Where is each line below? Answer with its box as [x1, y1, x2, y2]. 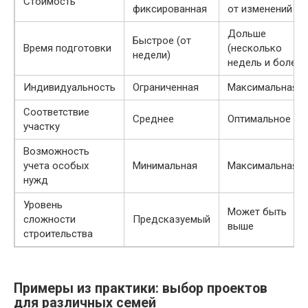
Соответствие [23, 106, 89, 118]
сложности [23, 213, 76, 225]
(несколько [228, 42, 282, 54]
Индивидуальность [23, 81, 115, 93]
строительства [23, 228, 93, 240]
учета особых [23, 159, 89, 172]
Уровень [23, 199, 63, 211]
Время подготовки [23, 42, 111, 54]
